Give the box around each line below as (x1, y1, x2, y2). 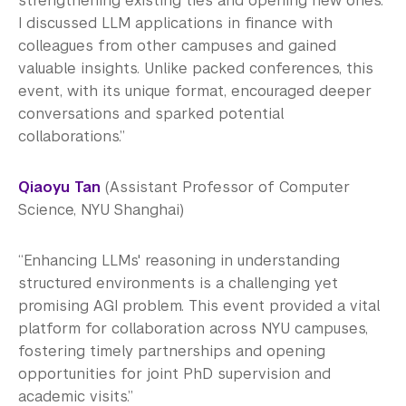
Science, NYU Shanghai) (18, 199, 184, 219)
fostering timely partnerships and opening (18, 341, 325, 361)
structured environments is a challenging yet (18, 273, 338, 293)
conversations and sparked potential (18, 103, 284, 123)
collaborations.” (18, 126, 125, 146)
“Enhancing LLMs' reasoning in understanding (18, 250, 340, 270)
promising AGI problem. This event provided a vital (18, 295, 380, 315)
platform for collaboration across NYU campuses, (18, 318, 368, 338)
